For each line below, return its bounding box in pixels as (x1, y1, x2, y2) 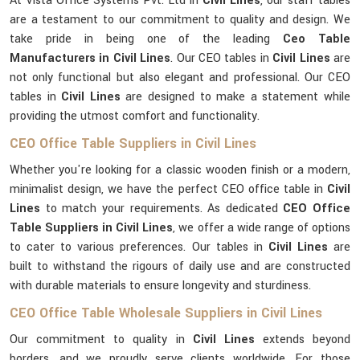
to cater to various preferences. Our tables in (10, 239, 268, 256)
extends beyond (254, 331, 350, 348)
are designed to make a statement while (125, 88, 351, 105)
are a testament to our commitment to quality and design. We (10, 11, 350, 28)
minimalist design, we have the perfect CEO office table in (10, 181, 327, 198)
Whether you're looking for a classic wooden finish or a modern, (10, 162, 350, 178)
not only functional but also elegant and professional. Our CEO (10, 69, 350, 86)
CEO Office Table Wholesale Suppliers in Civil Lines (10, 304, 322, 322)
